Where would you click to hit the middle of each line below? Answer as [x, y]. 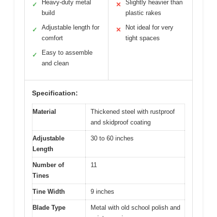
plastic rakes [143, 13]
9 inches [102, 191]
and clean [55, 63]
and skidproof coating [121, 122]
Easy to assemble [67, 52]
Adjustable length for [70, 27]
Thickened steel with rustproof [133, 111]
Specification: [55, 93]
